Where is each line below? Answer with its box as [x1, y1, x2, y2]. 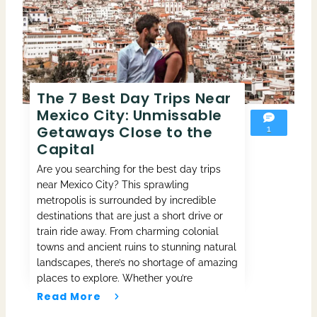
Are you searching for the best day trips [37, 163, 221, 175]
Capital [37, 139, 95, 159]
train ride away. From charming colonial [37, 225, 219, 237]
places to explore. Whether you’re [37, 272, 192, 284]
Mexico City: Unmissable [37, 105, 222, 125]
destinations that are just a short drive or [37, 209, 223, 221]
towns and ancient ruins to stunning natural [37, 241, 236, 253]
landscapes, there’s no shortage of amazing [37, 256, 238, 268]
